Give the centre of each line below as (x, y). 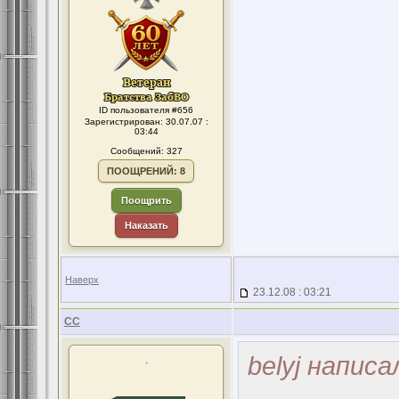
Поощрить (146, 200)
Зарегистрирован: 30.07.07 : (146, 122)
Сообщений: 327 (146, 151)
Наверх (82, 280)
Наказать (146, 225)
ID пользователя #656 (146, 110)
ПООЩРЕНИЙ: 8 (146, 171)
